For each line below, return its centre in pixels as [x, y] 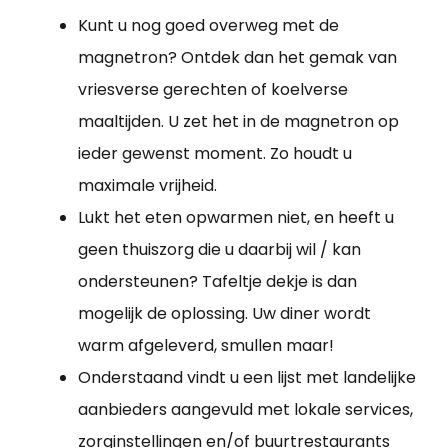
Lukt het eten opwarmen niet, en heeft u [236, 217]
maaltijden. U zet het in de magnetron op [238, 121]
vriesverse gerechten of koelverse [213, 89]
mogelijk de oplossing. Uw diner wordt [224, 313]
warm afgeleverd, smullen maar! [206, 345]
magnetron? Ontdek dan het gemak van [237, 57]
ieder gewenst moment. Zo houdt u [215, 153]
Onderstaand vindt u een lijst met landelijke [247, 377]
